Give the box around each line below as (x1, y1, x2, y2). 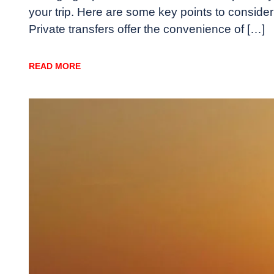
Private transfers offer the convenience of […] (29, 23, 265, 36)
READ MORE (29, 61, 81, 72)
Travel (53, 122, 86, 135)
